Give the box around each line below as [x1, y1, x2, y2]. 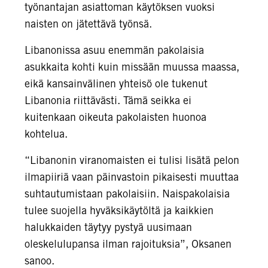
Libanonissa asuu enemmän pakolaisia [25, 44, 204, 56]
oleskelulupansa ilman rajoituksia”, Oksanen [25, 237, 232, 250]
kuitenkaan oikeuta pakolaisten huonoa [25, 111, 206, 123]
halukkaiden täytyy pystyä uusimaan [25, 221, 192, 233]
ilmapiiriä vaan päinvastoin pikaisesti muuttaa [25, 170, 239, 183]
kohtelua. [25, 127, 68, 140]
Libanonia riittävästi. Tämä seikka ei [25, 94, 191, 106]
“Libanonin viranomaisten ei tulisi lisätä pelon [25, 154, 239, 166]
